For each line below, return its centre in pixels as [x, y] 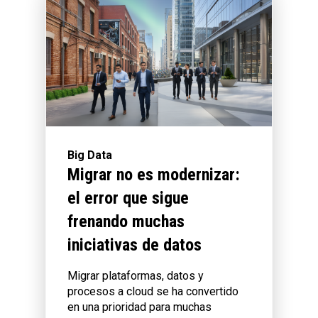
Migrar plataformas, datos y [136, 276]
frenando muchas [126, 222]
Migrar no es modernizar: [154, 175]
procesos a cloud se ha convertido [153, 292]
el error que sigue [128, 198]
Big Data [90, 155]
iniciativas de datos [135, 245]
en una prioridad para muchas [139, 307]
